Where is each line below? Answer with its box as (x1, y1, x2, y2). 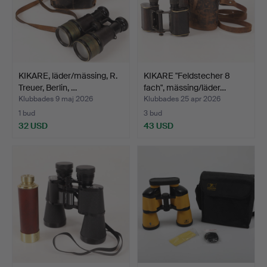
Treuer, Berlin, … (18, 82, 77, 93)
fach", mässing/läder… (144, 82, 226, 93)
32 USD (18, 120, 48, 131)
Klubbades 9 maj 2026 (18, 94, 93, 104)
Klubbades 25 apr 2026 (144, 94, 221, 104)
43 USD (144, 120, 173, 131)
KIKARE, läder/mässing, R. (18, 70, 117, 81)
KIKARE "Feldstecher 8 (144, 70, 230, 81)
